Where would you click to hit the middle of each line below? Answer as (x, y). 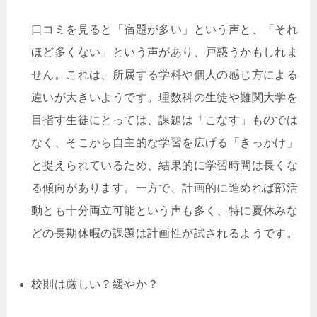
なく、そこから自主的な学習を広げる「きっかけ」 (165, 143)
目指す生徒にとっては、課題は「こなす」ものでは (165, 120)
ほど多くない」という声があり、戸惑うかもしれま (165, 52)
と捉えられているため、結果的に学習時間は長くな (165, 165)
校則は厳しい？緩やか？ (95, 284)
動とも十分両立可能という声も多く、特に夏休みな (165, 211)
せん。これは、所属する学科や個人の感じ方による (165, 75)
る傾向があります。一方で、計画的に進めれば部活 (165, 188)
